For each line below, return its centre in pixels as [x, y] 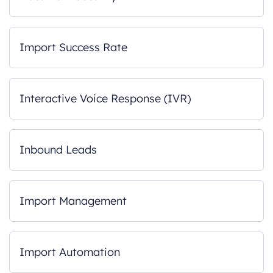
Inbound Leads [58, 150]
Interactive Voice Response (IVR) [105, 98]
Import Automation [70, 252]
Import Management [73, 201]
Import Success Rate [73, 47]
